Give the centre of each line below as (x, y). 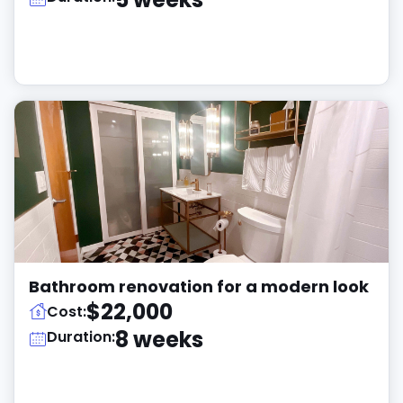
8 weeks (159, 340)
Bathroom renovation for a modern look (199, 287)
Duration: (81, 337)
